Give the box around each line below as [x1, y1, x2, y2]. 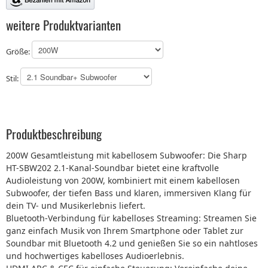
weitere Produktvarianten [6, 16, 121, 35]
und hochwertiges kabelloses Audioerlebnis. [6, 250, 184, 262]
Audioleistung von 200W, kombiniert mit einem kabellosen [6, 175, 240, 187]
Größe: [6, 46, 32, 57]
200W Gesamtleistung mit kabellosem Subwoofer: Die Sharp [6, 150, 247, 162]
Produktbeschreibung [6, 124, 102, 143]
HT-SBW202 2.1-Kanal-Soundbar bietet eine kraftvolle [6, 162, 219, 174]
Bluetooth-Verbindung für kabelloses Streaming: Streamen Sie [6, 212, 257, 224]
